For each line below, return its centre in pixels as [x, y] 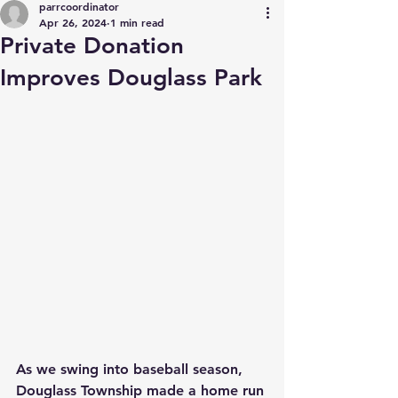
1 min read [137, 22]
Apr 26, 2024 [73, 22]
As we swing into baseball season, [131, 369]
